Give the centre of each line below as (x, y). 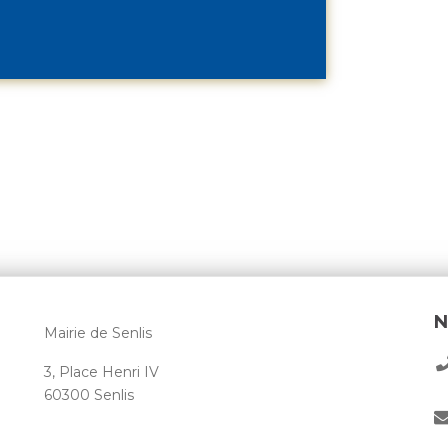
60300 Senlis (89, 394)
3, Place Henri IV (101, 371)
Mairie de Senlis (98, 332)
